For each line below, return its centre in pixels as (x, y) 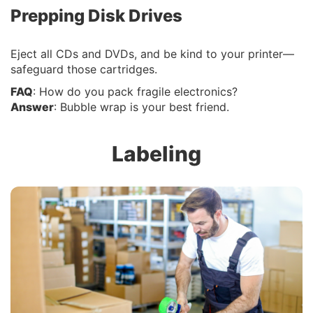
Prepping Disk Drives (96, 16)
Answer (32, 107)
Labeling (156, 154)
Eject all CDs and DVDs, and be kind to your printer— (152, 54)
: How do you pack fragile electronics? (135, 92)
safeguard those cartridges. (84, 70)
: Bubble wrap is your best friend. (141, 107)
